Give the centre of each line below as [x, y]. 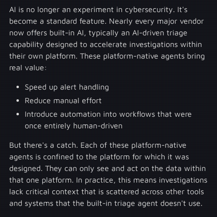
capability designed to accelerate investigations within [106, 44]
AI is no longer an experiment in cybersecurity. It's [99, 9]
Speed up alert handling [67, 86]
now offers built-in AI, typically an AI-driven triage [99, 32]
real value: [28, 67]
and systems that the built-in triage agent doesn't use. [106, 203]
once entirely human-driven [74, 125]
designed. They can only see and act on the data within [108, 168]
